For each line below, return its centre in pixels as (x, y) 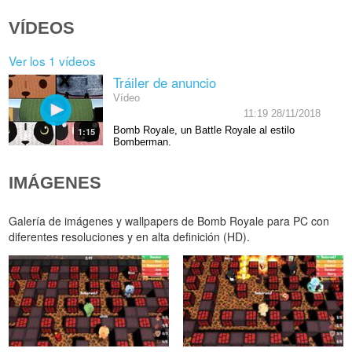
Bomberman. (142, 142)
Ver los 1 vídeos (53, 61)
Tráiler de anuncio (164, 82)
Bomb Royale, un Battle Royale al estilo (203, 130)
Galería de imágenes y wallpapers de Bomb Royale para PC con (169, 221)
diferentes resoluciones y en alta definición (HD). (130, 237)
